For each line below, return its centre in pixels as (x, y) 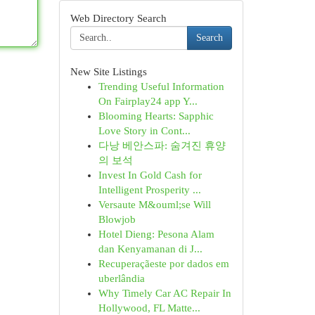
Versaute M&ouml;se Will (154, 205)
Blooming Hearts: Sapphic (156, 116)
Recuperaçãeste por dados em (163, 264)
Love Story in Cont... (144, 131)
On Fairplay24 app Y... (148, 101)
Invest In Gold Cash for (150, 175)
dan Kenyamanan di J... (150, 249)
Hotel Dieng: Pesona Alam (156, 234)
